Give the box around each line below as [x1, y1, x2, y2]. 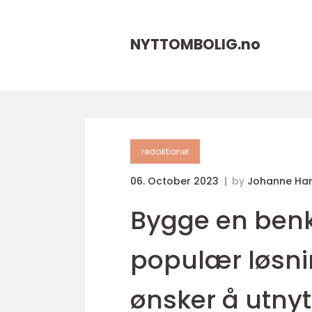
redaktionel [141, 146, 189, 157]
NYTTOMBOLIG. [130, 34, 241, 54]
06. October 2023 [130, 174, 221, 188]
